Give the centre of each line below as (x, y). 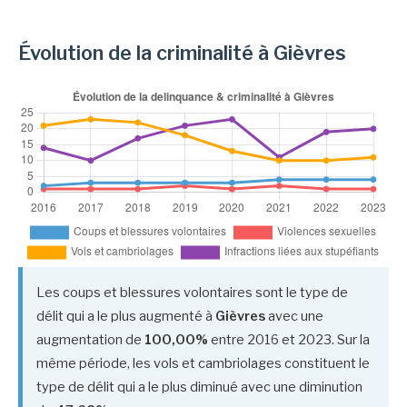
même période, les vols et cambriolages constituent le (203, 363)
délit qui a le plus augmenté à (126, 316)
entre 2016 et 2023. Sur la (289, 339)
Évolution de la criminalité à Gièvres (182, 52)
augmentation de (90, 339)
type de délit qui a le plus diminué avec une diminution (199, 387)
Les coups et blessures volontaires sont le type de (192, 292)
